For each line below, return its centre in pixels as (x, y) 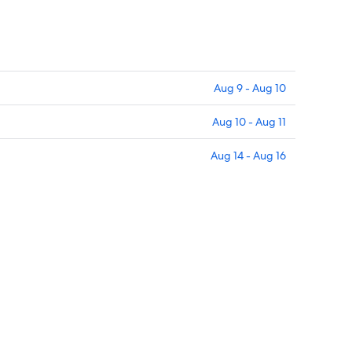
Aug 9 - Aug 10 (250, 88)
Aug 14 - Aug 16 (248, 156)
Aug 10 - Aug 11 (249, 122)
